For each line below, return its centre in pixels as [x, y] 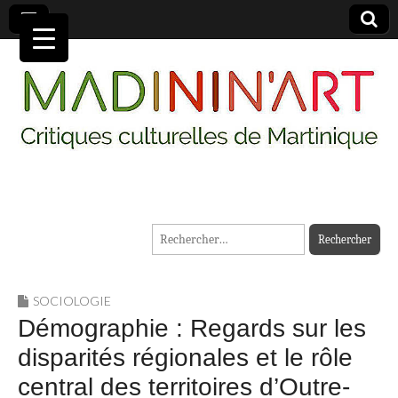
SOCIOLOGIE [72, 301]
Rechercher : [185, 235]
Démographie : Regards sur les [192, 329]
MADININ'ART [146, 214]
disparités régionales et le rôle [185, 358]
